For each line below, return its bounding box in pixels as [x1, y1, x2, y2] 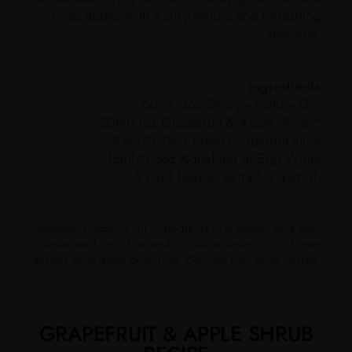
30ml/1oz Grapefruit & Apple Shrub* [99, 112, 321, 133]
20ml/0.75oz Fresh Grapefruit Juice [109, 130, 321, 151]
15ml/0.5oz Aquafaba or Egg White [106, 148, 321, 169]
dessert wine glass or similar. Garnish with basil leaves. [31, 250, 321, 269]
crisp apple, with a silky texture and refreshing [52, 5, 321, 26]
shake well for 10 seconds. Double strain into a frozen [42, 234, 321, 253]
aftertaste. [266, 23, 321, 44]
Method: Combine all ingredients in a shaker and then [37, 218, 321, 237]
